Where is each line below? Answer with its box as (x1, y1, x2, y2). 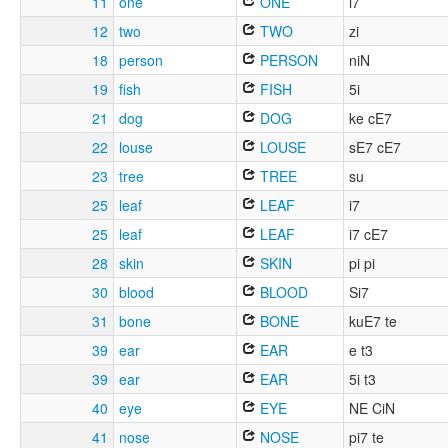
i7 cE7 (349, 224, 388, 245)
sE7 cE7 (349, 137, 401, 158)
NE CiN (349, 398, 395, 419)
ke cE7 (349, 108, 392, 129)
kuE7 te (349, 311, 397, 332)
